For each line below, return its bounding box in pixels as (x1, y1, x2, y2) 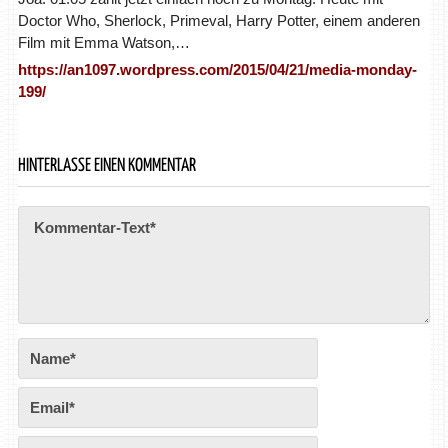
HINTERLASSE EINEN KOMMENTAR (17, 156, 196, 175)
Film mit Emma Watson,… (17, 33, 190, 51)
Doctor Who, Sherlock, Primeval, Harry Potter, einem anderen (17, 11, 420, 29)
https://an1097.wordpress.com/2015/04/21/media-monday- (17, 60, 417, 78)
